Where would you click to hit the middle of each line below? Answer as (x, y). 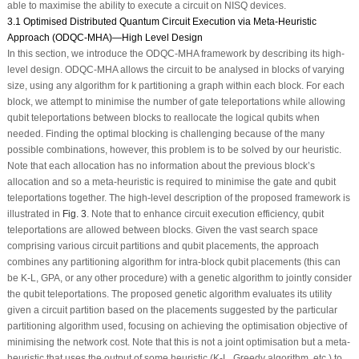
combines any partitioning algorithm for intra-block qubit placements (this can (173, 262)
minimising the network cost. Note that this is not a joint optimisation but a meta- (178, 343)
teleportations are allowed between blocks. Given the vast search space (162, 230)
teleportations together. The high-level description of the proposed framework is (178, 198)
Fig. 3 (74, 214)
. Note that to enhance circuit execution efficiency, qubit (205, 214)
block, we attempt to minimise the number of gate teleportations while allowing (176, 102)
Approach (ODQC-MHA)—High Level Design (105, 38)
